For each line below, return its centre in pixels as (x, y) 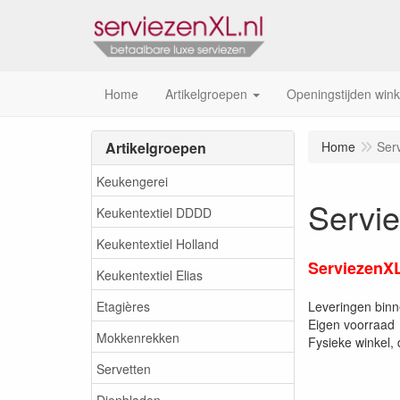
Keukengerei (132, 181)
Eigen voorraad (351, 324)
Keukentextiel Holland (158, 243)
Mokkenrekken (138, 337)
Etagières (123, 306)
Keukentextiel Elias (150, 275)
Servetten (124, 368)
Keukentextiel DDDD (154, 212)
